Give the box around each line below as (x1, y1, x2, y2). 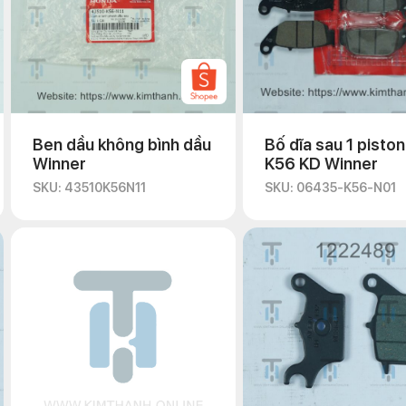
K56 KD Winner (265, 154, 378, 173)
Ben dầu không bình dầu (33, 135, 211, 154)
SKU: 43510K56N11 (33, 180, 146, 195)
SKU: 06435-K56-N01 (265, 180, 396, 195)
